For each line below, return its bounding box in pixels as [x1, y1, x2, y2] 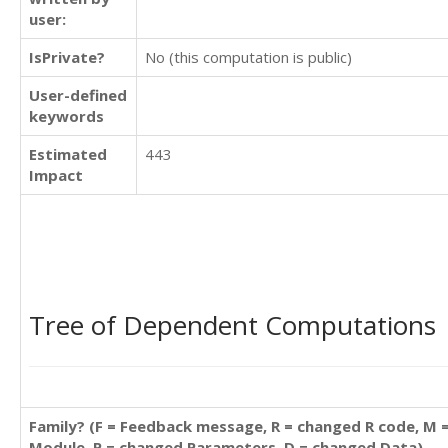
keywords [29, 106, 104, 126]
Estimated [29, 144, 107, 164]
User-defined [29, 85, 127, 105]
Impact [29, 165, 83, 185]
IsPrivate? [29, 47, 105, 67]
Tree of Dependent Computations [29, 307, 436, 343]
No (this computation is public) [145, 47, 352, 67]
